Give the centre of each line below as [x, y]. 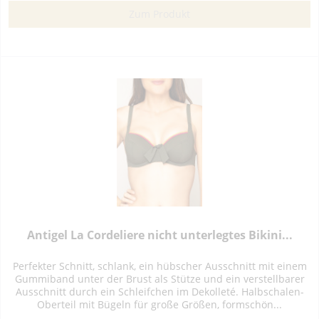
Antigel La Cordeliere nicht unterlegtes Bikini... [159, 235]
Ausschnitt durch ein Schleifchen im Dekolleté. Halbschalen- [159, 292]
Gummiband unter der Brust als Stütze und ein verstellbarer [159, 279]
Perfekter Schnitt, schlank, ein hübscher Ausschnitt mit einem [159, 266]
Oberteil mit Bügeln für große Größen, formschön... [160, 305]
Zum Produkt [160, 14]
